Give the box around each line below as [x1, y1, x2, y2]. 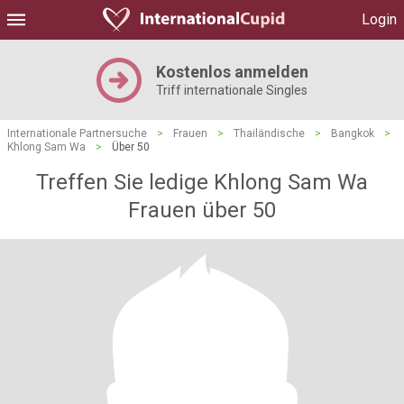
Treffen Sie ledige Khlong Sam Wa [36, 170, 368, 195]
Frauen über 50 [128, 197, 276, 223]
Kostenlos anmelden [155, 62, 308, 81]
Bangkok [331, 127, 374, 140]
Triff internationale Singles [155, 83, 308, 97]
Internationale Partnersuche [7, 127, 147, 140]
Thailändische [234, 127, 305, 140]
